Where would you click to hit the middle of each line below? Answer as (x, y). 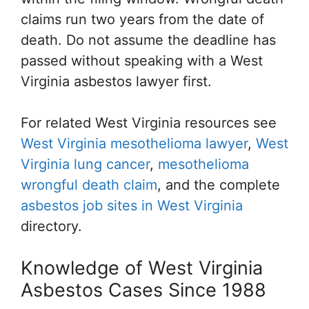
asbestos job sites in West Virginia (132, 206)
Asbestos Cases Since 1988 (143, 290)
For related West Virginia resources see (149, 123)
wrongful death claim (89, 185)
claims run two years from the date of (142, 19)
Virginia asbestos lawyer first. (116, 81)
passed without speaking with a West (142, 61)
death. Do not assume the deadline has (148, 40)
